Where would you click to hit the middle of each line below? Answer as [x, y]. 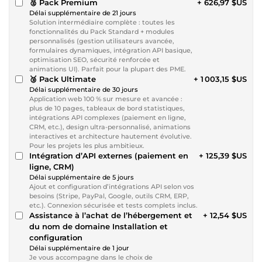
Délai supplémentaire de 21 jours [83, 13]
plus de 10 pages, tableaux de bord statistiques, [107, 108]
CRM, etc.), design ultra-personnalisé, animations [110, 127]
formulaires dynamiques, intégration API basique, [111, 50]
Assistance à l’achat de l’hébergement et [111, 215]
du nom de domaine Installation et [99, 226]
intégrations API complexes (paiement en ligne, [108, 117]
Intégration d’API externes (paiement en [109, 155]
